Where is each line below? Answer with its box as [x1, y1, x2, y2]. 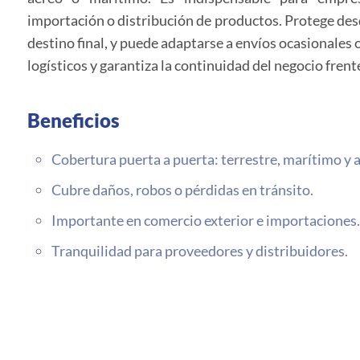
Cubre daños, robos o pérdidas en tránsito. [51, 181, 313, 198]
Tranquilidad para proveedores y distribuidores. [51, 242, 348, 260]
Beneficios [27, 108, 120, 132]
